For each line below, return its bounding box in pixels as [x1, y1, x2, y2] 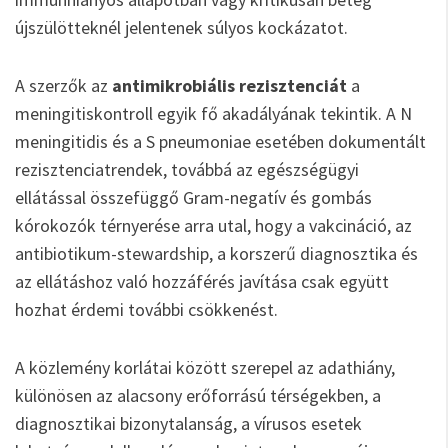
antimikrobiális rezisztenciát [112, 74, 347, 97]
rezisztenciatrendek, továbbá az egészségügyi [15, 158, 359, 181]
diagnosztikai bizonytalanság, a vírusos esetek [15, 412, 362, 435]
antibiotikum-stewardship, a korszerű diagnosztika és [15, 242, 418, 265]
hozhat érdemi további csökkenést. [15, 298, 278, 321]
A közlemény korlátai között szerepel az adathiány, [15, 356, 395, 379]
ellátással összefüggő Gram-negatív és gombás [15, 186, 372, 209]
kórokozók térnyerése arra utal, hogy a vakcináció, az [15, 214, 412, 237]
